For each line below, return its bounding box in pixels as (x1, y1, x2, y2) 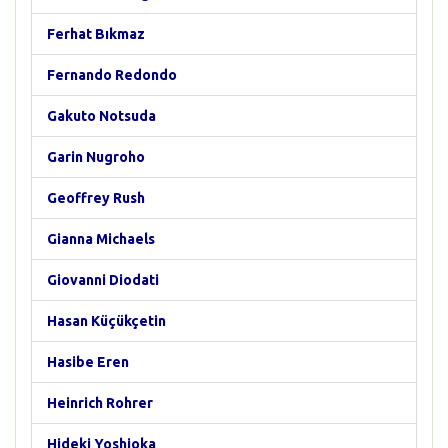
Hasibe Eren (47, 354, 129, 370)
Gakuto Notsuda (47, 108, 156, 124)
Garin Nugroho (47, 149, 145, 165)
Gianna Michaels (47, 231, 155, 247)
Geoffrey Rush (47, 190, 145, 206)
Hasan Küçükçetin (47, 313, 166, 329)
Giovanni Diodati (47, 272, 159, 288)
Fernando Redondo (47, 67, 177, 83)
